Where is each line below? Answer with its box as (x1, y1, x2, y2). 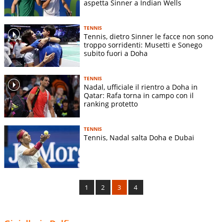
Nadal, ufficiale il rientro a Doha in (84, 82, 198, 92)
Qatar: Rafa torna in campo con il (84, 91, 194, 100)
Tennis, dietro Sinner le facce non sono (84, 31, 213, 41)
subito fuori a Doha (84, 48, 148, 58)
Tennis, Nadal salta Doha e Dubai (84, 133, 194, 143)
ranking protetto (84, 99, 138, 109)
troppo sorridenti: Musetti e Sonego (84, 40, 202, 50)
